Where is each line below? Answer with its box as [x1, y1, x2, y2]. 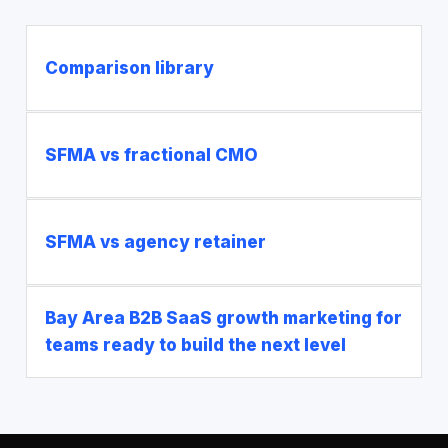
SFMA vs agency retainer [45, 231, 266, 252]
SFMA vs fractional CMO [45, 144, 258, 165]
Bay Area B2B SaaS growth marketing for [45, 308, 402, 329]
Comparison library [45, 57, 214, 78]
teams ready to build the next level [45, 335, 346, 356]
